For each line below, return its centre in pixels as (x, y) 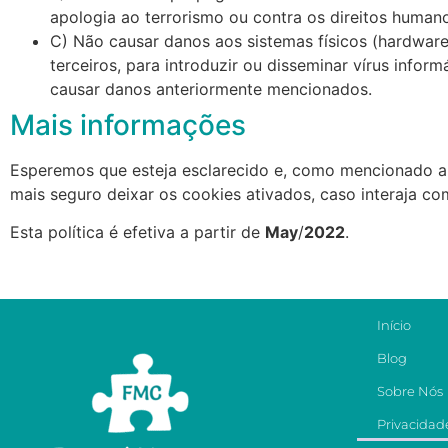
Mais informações (128, 125)
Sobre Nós (410, 390)
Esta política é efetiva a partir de (137, 232)
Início (394, 324)
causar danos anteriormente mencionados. (211, 89)
